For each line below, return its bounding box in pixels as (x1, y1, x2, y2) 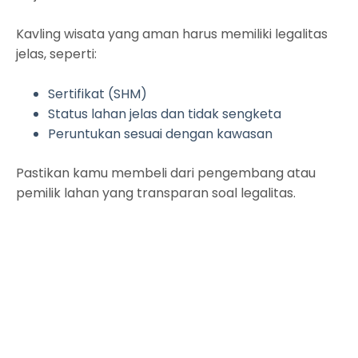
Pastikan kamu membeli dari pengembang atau (16, 163, 316, 182)
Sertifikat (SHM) (48, 84, 147, 103)
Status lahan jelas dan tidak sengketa (48, 104, 281, 123)
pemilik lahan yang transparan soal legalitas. (16, 183, 296, 202)
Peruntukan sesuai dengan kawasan (48, 124, 272, 143)
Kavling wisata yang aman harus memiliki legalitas (16, 24, 328, 43)
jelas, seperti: (16, 44, 97, 63)
